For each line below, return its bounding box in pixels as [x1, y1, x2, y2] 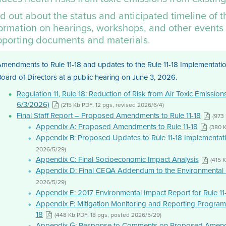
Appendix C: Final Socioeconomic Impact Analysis [35, 154, 199, 165]
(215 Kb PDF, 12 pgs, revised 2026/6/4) [61, 100, 164, 109]
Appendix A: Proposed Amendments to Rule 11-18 [35, 121, 198, 132]
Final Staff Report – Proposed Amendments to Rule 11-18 [17, 109, 201, 121]
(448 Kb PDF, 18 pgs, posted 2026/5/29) [54, 210, 161, 219]
